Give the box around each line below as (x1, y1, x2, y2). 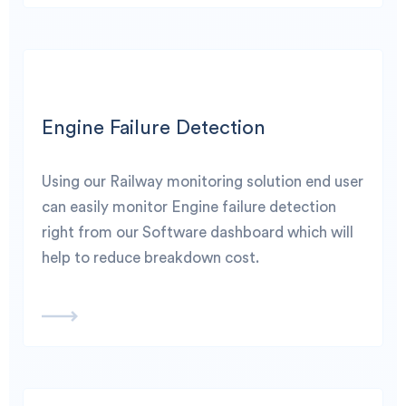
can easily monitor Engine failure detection (42, 199, 336, 215)
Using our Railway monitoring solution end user (42, 174, 363, 189)
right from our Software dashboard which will (42, 225, 353, 240)
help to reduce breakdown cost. (42, 250, 259, 266)
